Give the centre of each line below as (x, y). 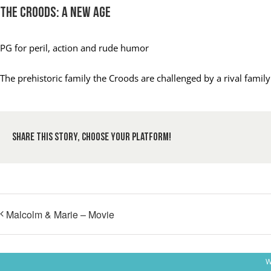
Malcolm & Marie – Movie (60, 215)
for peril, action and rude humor (82, 48)
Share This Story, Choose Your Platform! (92, 137)
